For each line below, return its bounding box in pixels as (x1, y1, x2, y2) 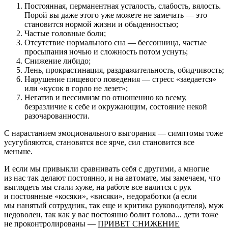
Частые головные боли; (24, 28, 106, 38)
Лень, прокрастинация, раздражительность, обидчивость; (24, 65, 224, 74)
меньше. (4, 147, 33, 156)
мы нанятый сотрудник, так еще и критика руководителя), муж (4, 201, 223, 210)
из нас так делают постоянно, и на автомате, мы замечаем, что (4, 173, 220, 182)
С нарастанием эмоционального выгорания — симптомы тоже (4, 128, 223, 137)
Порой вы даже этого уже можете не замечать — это (24, 10, 207, 19)
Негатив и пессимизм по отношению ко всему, (24, 93, 187, 102)
